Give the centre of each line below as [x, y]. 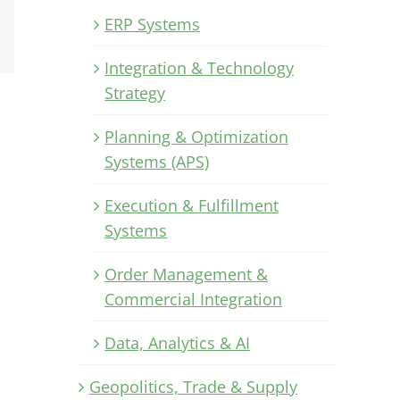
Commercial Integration [193, 299]
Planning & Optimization [196, 136]
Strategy [135, 92]
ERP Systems [152, 24]
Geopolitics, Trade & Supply [193, 386]
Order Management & [186, 274]
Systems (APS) [157, 161]
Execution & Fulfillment [192, 205]
